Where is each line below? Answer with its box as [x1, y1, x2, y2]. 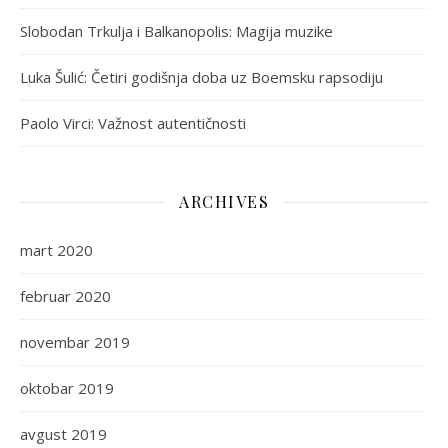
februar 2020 [20, 286, 111, 306]
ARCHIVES [179, 191, 269, 212]
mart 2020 [20, 240, 93, 260]
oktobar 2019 [20, 378, 114, 398]
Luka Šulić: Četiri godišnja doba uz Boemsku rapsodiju [20, 67, 383, 87]
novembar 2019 [20, 332, 130, 352]
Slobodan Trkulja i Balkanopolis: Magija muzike [20, 21, 333, 41]
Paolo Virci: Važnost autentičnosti [20, 113, 246, 133]
